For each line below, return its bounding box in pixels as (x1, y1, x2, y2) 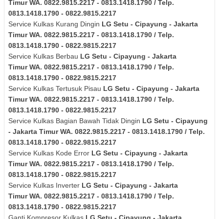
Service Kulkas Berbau (8, 52, 80, 61)
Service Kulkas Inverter (8, 181, 82, 190)
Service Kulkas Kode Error (8, 149, 91, 157)
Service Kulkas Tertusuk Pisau (8, 85, 103, 93)
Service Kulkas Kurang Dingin (8, 20, 102, 28)
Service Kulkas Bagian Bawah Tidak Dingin (8, 117, 142, 125)
